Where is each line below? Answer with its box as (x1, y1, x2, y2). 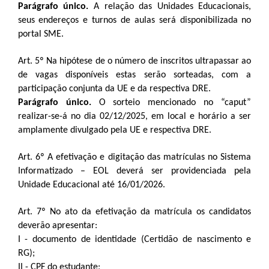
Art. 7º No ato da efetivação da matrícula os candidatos (17, 207, 252, 217)
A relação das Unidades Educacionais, (88, 2, 252, 11)
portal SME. (17, 29, 64, 39)
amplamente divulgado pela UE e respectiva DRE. (17, 125, 211, 135)
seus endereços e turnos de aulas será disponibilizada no (17, 16, 252, 25)
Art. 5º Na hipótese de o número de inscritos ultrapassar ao (17, 56, 252, 66)
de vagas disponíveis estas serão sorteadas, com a (17, 70, 252, 80)
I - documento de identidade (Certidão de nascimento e (17, 235, 252, 244)
